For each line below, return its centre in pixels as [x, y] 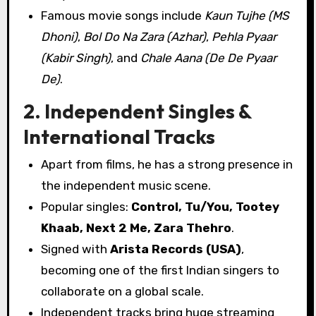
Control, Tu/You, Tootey [206, 206]
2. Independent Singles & [137, 111]
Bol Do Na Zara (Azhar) [145, 36]
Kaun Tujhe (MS [247, 15]
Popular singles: [86, 206]
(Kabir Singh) [76, 57]
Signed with [76, 249]
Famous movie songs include [123, 15]
